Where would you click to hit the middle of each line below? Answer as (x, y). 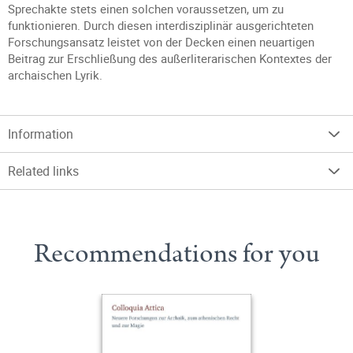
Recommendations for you (176, 254)
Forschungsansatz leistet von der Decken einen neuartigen (161, 42)
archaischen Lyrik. (55, 75)
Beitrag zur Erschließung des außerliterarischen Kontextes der (170, 58)
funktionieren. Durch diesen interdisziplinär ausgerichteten (161, 25)
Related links (43, 171)
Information (41, 134)
